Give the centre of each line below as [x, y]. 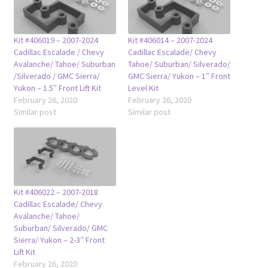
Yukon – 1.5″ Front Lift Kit [57, 88]
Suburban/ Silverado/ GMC [60, 228]
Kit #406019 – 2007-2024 [56, 40]
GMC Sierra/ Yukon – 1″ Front [179, 76]
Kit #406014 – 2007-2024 [170, 40]
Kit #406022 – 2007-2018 [56, 192]
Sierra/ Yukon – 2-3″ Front [59, 240]
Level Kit [143, 88]
